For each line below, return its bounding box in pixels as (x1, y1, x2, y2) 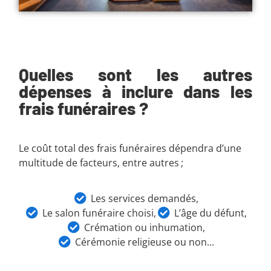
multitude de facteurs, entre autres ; (19, 156, 184, 170)
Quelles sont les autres (19, 64, 252, 85)
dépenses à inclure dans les (19, 81, 252, 102)
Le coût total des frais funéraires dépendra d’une (19, 142, 242, 155)
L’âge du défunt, (174, 206, 247, 220)
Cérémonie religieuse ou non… (75, 235, 214, 249)
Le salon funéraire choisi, (42, 206, 156, 220)
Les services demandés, (91, 192, 198, 206)
